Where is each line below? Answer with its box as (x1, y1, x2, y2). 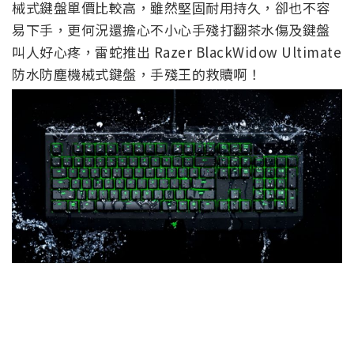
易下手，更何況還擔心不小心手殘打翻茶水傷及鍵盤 (12, 20, 330, 40)
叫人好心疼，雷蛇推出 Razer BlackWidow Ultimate (12, 42, 341, 62)
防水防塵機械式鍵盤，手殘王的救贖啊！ (12, 64, 261, 85)
